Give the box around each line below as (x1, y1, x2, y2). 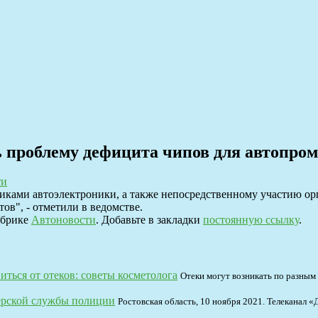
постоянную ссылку (203, 214, 299, 226)
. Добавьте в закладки (96, 214, 203, 226)
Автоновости (31, 214, 96, 226)
